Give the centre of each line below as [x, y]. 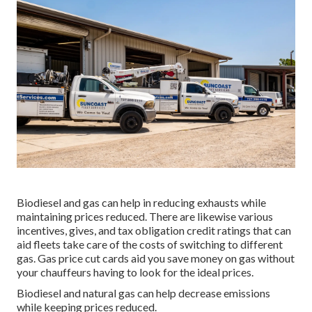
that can [271, 230]
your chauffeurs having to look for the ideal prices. [135, 272]
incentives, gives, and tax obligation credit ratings [134, 230]
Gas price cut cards [83, 258]
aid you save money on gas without [212, 258]
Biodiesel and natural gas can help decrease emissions [143, 292]
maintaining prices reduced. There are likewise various [145, 216]
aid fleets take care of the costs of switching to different [150, 244]
